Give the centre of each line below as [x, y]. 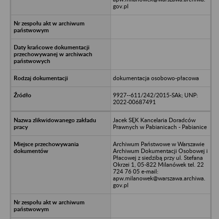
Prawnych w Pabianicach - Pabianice [160, 127]
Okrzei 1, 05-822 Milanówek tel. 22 [158, 164]
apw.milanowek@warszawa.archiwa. [159, 178]
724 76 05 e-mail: [135, 171]
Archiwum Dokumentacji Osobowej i [160, 151]
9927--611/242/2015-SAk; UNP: [155, 95]
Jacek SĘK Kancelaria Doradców [154, 120]
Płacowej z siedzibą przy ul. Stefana [158, 157]
